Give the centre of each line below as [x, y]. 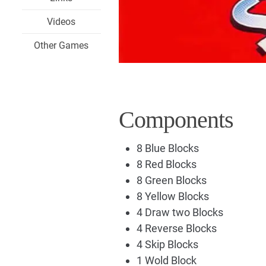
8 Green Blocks [171, 180]
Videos [61, 22]
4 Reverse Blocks [176, 228]
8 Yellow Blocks [172, 196]
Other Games [61, 45]
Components [176, 119]
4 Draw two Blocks [180, 212]
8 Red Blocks [166, 164]
